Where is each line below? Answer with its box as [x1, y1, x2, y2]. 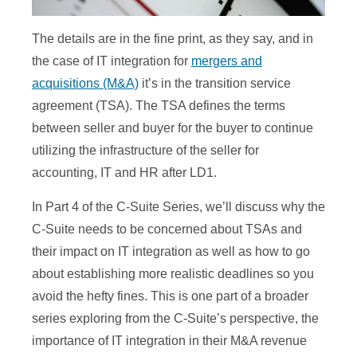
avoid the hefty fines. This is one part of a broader [32, 289, 308, 304]
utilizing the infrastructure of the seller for [32, 143, 259, 158]
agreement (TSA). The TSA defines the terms [32, 99, 285, 113]
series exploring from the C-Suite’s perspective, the [32, 312, 319, 326]
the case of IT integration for [32, 54, 191, 69]
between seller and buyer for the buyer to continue [32, 121, 313, 135]
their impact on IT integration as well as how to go [32, 245, 310, 259]
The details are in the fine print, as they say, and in [32, 32, 313, 46]
